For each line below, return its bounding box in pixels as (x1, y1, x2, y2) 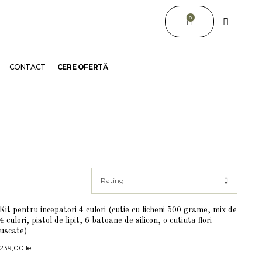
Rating (101, 176, 124, 185)
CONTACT (9, 63, 46, 71)
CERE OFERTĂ (57, 63, 108, 71)
